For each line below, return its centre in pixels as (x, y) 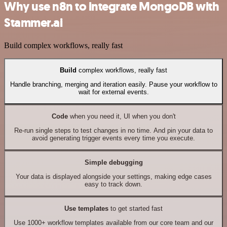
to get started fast (136, 208)
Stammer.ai (33, 23)
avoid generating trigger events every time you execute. (113, 138)
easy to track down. (113, 184)
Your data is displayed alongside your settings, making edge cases (113, 177)
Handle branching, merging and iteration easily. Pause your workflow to (113, 85)
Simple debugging (113, 162)
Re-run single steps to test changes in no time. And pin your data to (113, 131)
